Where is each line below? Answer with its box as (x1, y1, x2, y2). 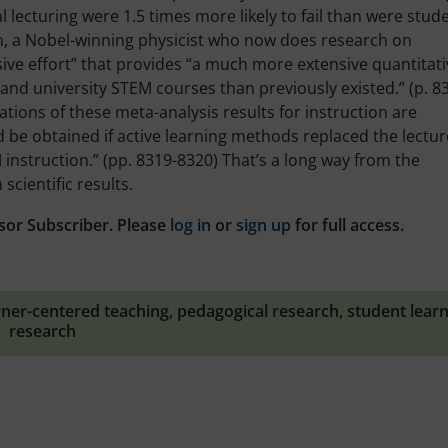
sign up (236, 213, 291, 236)
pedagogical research (177, 299, 339, 322)
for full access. (291, 213, 404, 236)
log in (170, 213, 211, 236)
